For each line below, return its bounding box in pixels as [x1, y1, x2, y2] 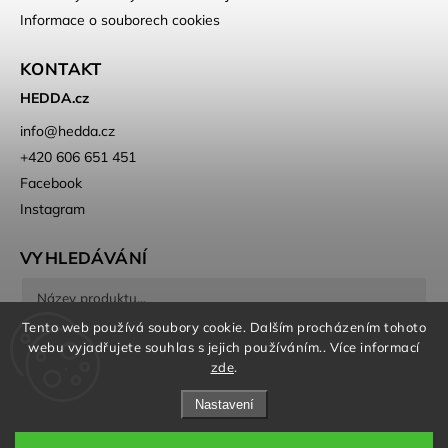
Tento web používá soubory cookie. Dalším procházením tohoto [21, 319, 427, 335]
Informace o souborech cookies [20, 10, 220, 29]
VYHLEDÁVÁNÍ [20, 246, 148, 268]
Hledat [67, 337, 112, 355]
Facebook [20, 173, 82, 192]
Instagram [20, 199, 85, 218]
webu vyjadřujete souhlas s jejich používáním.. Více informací [28, 339, 420, 355]
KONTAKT [20, 57, 102, 79]
